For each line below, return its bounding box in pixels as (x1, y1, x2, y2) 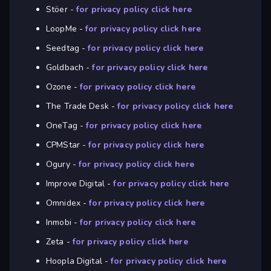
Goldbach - (46, 62, 93, 74)
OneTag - (46, 120, 87, 132)
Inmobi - (46, 217, 80, 229)
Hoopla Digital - (46, 255, 111, 267)
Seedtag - (46, 42, 88, 54)
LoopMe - (46, 23, 86, 35)
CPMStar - (46, 139, 89, 151)
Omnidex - (46, 197, 90, 209)
